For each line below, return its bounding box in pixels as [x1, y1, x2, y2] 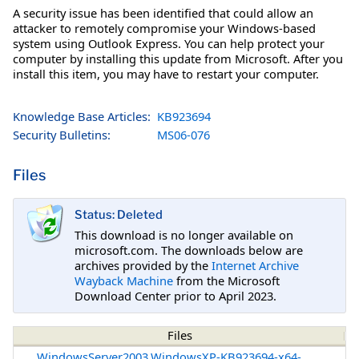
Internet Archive [212, 256, 299, 273]
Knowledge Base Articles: [13, 107, 151, 124]
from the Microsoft [173, 272, 280, 288]
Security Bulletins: [13, 126, 111, 143]
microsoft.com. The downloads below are [75, 241, 303, 258]
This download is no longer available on [75, 226, 293, 243]
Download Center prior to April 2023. [75, 287, 276, 304]
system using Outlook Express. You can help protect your [13, 34, 325, 51]
